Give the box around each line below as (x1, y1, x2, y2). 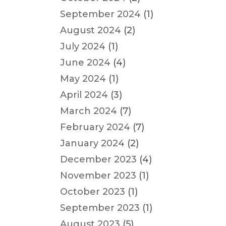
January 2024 (60, 138, 125, 149)
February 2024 (60, 122, 131, 133)
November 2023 (60, 170, 137, 181)
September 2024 (60, 9, 141, 20)
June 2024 (60, 57, 111, 68)
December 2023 (60, 154, 137, 165)
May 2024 (60, 73, 106, 84)
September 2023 (60, 202, 140, 213)
